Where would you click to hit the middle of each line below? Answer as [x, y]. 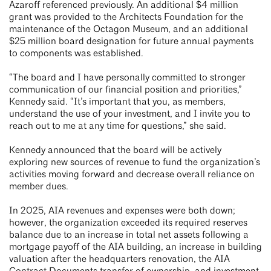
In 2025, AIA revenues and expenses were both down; [122, 211]
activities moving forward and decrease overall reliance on [132, 175]
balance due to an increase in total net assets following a [129, 236]
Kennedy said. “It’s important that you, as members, [117, 103]
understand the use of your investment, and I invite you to [130, 115]
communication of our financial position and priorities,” [126, 90]
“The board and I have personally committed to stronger [127, 78]
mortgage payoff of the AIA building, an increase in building [135, 248]
